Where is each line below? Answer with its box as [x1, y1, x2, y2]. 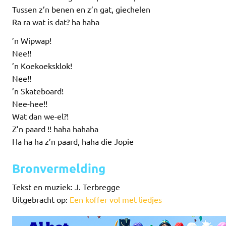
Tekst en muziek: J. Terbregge [12, 181, 120, 192]
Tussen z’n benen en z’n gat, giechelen [12, 4, 150, 15]
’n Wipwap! [12, 35, 51, 46]
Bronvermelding [12, 160, 105, 176]
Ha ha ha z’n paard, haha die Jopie [12, 136, 134, 147]
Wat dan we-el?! [12, 111, 69, 122]
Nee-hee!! [12, 98, 47, 109]
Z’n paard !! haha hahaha [12, 124, 98, 134]
